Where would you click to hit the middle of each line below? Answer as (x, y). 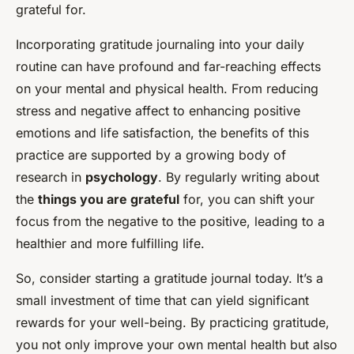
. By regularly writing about (239, 177)
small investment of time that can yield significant (162, 301)
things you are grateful (109, 200)
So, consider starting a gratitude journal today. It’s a (169, 279)
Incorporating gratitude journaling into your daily (160, 45)
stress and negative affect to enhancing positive (158, 111)
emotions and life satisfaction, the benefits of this (162, 133)
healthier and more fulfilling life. (110, 244)
